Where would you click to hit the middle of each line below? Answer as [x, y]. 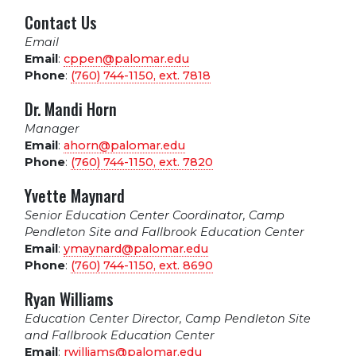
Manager [52, 129]
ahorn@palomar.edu [124, 146]
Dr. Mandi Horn [71, 109]
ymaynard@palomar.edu [136, 249]
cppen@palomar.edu [126, 59]
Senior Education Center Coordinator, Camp [155, 216]
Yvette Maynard [75, 196]
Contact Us [61, 23]
